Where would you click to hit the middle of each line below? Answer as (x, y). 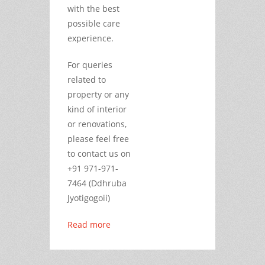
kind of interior (97, 109)
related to (87, 79)
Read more (89, 224)
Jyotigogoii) (89, 198)
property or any (98, 94)
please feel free (98, 138)
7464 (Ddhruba (97, 183)
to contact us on (99, 153)
